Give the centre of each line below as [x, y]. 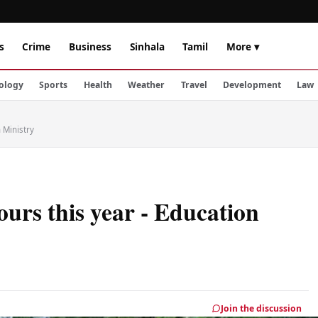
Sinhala [147, 46]
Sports [54, 85]
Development [252, 85]
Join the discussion [262, 308]
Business [90, 46]
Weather [147, 85]
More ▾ [242, 46]
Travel [194, 85]
